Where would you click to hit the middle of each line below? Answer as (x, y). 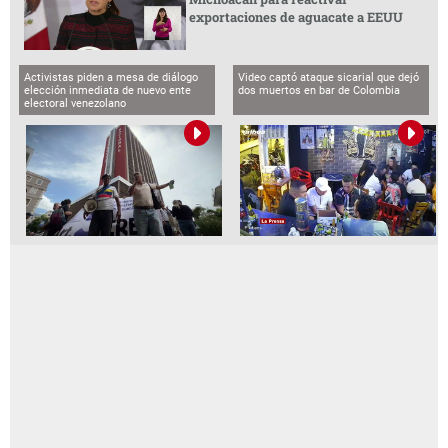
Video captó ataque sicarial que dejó (329, 77)
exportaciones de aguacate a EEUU (295, 17)
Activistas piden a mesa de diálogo (111, 77)
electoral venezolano (75, 103)
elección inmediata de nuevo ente (108, 90)
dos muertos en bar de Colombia (319, 90)
